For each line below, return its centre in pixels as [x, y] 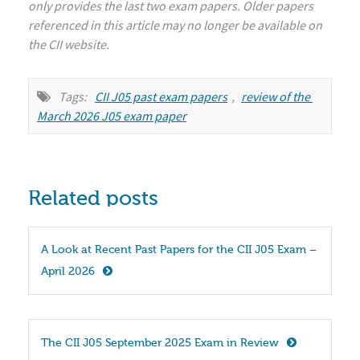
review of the [276, 97]
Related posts [93, 199]
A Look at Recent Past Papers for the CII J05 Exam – [179, 250]
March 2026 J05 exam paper [112, 116]
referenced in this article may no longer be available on [175, 25]
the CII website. [69, 45]
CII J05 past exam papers [161, 97]
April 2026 [68, 272]
